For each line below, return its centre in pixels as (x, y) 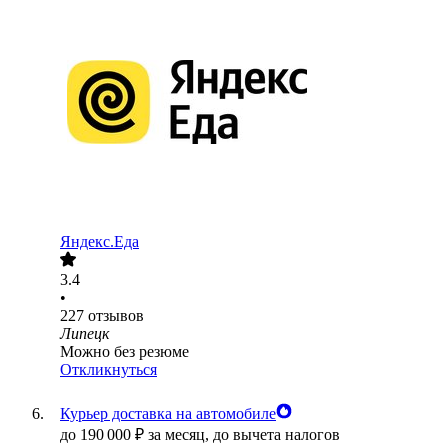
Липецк (84, 334)
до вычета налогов (276, 435)
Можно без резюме (124, 352)
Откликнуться (108, 370)
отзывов (116, 316)
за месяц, (180, 435)
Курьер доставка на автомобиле (168, 414)
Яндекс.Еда (99, 242)
